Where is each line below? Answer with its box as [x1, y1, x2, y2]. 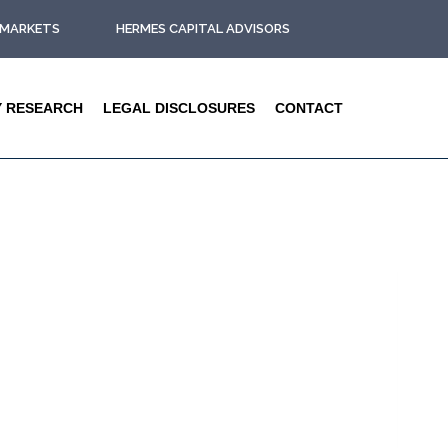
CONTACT [275, 99, 344, 116]
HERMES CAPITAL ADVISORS [116, 20, 291, 36]
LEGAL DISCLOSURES [103, 99, 256, 116]
